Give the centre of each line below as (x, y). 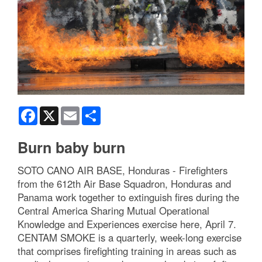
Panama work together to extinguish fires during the (128, 197)
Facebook (56, 111)
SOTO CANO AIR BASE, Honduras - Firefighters (123, 170)
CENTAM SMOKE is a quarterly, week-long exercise (130, 238)
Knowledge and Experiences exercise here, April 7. (127, 224)
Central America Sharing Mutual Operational (113, 211)
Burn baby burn (71, 148)
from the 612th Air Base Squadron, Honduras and (124, 184)
